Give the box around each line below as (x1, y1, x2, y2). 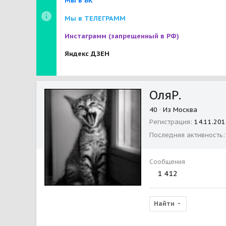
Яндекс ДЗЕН (65, 49, 109, 59)
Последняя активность (149, 130, 223, 139)
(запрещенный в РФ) (108, 32, 179, 41)
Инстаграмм (65, 32, 108, 41)
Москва (173, 105, 197, 114)
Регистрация (149, 117, 190, 126)
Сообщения (149, 157, 185, 165)
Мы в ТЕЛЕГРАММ (65, 14, 126, 23)
